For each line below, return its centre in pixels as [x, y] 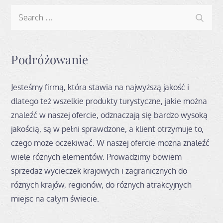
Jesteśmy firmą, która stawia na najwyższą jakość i [100, 87]
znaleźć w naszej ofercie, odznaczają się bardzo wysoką [110, 115]
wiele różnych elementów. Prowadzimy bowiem [97, 157]
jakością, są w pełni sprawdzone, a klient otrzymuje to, [108, 129]
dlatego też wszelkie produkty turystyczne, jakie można [109, 101]
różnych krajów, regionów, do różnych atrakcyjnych [102, 184]
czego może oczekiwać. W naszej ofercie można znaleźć [111, 143]
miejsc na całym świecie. [55, 198]
